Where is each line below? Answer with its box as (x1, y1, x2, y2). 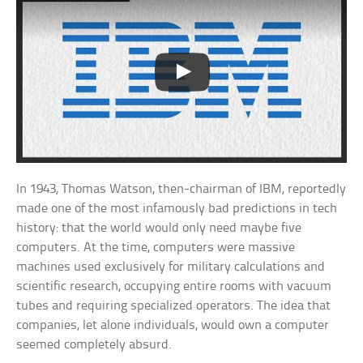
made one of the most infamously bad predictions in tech (16, 201, 338, 216)
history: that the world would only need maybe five (16, 220, 302, 235)
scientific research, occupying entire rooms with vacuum (16, 279, 332, 293)
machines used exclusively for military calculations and (16, 259, 326, 274)
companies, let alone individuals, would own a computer (16, 318, 330, 332)
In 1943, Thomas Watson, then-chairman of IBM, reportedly (16, 181, 347, 196)
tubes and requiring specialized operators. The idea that (16, 298, 331, 313)
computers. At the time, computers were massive (16, 240, 296, 254)
